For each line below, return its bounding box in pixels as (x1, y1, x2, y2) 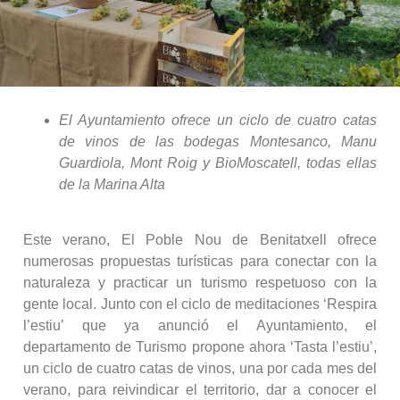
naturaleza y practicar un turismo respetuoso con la (23, 274, 377, 290)
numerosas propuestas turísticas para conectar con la (23, 253, 377, 269)
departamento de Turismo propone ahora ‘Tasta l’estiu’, (23, 338, 377, 354)
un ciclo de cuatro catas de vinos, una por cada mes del (23, 360, 377, 376)
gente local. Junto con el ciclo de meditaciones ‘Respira (23, 296, 377, 312)
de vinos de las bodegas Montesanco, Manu (59, 133, 377, 149)
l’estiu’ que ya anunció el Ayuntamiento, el (23, 317, 377, 333)
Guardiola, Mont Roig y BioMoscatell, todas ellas (59, 154, 377, 171)
